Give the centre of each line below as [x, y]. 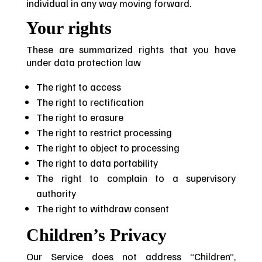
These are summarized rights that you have [131, 49]
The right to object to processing [108, 148]
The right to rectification [90, 102]
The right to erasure [80, 117]
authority [56, 193]
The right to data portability [97, 163]
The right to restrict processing [104, 132]
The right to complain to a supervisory [136, 178]
